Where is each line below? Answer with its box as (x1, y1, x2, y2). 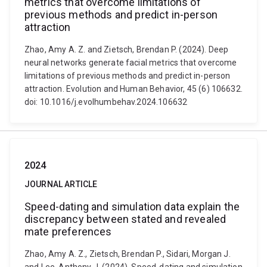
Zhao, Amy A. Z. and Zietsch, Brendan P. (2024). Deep (24, 45, 229, 54)
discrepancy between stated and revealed (24, 213, 226, 225)
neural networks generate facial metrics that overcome (24, 58, 237, 67)
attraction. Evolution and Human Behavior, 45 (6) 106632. (24, 84, 243, 94)
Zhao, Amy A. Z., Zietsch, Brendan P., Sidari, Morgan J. (24, 249, 231, 259)
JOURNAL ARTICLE (24, 179, 98, 189)
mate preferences (24, 225, 112, 238)
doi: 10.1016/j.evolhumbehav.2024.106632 (24, 97, 188, 107)
